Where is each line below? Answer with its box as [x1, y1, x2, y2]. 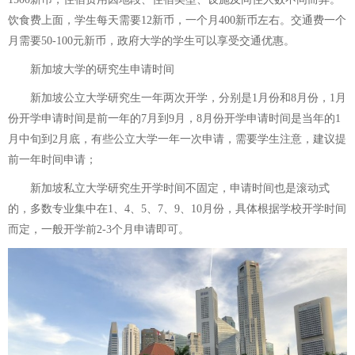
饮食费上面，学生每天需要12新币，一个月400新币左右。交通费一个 [8, 14, 346, 26]
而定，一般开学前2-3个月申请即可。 [8, 223, 189, 235]
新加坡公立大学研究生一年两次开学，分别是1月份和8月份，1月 [8, 92, 346, 104]
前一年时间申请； [8, 154, 97, 166]
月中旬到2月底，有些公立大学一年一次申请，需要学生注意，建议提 [8, 133, 346, 145]
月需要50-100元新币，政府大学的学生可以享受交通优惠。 [8, 35, 295, 47]
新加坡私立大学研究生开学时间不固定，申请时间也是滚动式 [8, 182, 330, 194]
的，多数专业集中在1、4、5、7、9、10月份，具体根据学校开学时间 [8, 203, 346, 215]
